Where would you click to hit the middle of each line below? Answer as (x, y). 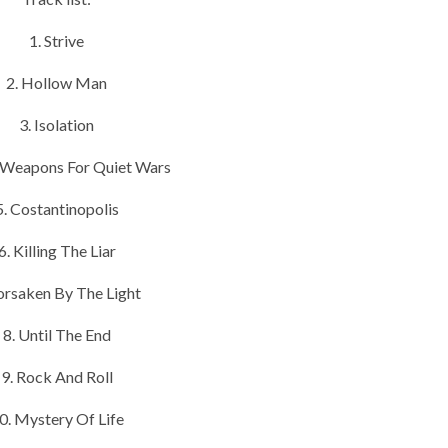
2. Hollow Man (57, 82)
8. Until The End (56, 334)
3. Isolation (57, 124)
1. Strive (57, 40)
